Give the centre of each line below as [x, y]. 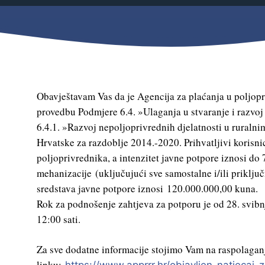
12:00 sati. [59, 219]
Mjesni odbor [78, 16]
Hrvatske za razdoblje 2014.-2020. [110, 142]
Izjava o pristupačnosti [100, 252]
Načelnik [68, 59]
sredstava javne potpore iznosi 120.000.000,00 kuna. [147, 188]
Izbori [62, 38]
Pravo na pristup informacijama [119, 230]
